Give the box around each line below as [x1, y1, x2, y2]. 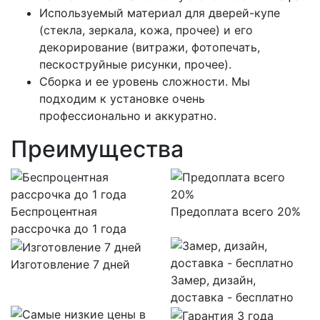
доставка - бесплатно [171, 290, 294, 305]
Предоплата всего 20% [171, 204, 301, 219]
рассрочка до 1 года [11, 221, 126, 236]
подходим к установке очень [39, 91, 205, 106]
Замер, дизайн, [171, 273, 256, 288]
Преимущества [11, 135, 184, 164]
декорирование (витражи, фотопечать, [39, 40, 260, 55]
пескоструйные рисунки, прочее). [39, 57, 231, 72]
